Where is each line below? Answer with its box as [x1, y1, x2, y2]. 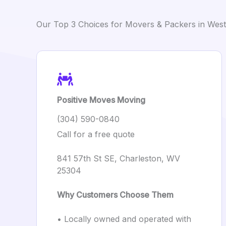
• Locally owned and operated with [57, 214, 191, 224]
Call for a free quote [57, 129, 135, 139]
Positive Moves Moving [57, 95, 145, 105]
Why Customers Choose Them [57, 190, 174, 200]
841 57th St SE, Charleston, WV [57, 153, 180, 163]
